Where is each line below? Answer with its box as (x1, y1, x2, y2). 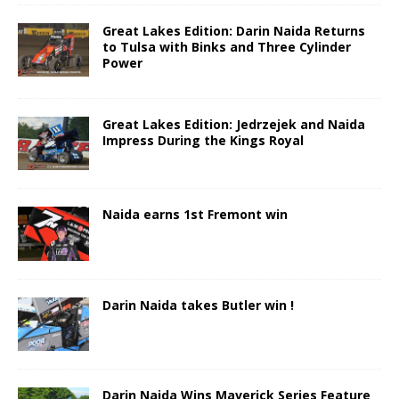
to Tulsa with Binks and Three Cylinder (102, 38, 351, 56)
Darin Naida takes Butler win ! (102, 296, 294, 313)
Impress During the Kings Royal (102, 132, 304, 150)
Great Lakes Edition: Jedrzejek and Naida (102, 116, 365, 134)
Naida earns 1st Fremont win (102, 206, 288, 224)
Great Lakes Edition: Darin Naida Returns (102, 22, 365, 40)
